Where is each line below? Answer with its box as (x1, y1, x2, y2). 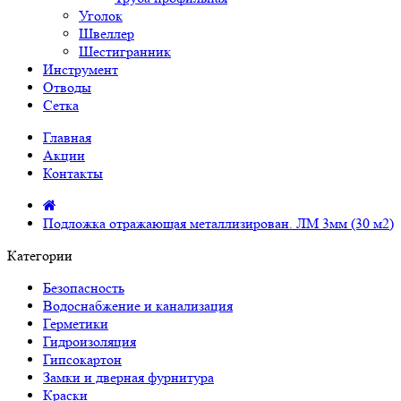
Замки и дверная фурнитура (43, 369, 214, 386)
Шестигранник (79, 43, 171, 60)
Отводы (43, 79, 91, 96)
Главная (43, 129, 91, 146)
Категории (7, 247, 73, 264)
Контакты (43, 165, 103, 182)
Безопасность (43, 279, 124, 296)
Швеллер (79, 25, 134, 42)
